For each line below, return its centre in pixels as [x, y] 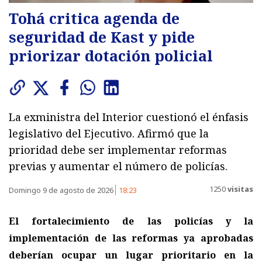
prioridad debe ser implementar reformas [118, 150]
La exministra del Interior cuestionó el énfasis [129, 117]
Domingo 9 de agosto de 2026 [62, 190]
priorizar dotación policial [111, 56]
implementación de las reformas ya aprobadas [131, 238]
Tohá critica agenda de [94, 18]
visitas [239, 189]
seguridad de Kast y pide [102, 37]
